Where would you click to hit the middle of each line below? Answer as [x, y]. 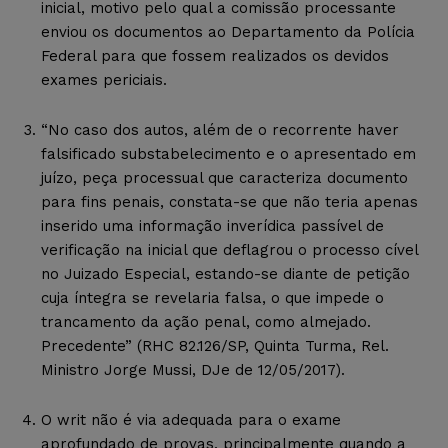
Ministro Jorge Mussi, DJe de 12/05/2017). [193, 369]
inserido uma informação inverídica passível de [212, 225]
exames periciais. [104, 79]
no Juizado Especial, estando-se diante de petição [225, 273]
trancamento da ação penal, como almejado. [206, 321]
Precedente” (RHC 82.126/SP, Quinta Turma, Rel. [215, 345]
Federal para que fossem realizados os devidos [215, 55]
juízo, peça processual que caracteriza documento [224, 177]
